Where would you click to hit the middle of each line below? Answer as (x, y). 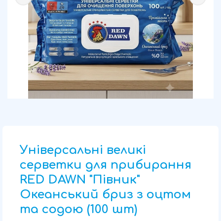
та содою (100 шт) (78, 209)
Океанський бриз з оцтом (105, 195)
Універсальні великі (83, 150)
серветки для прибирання (106, 165)
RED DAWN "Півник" (80, 180)
